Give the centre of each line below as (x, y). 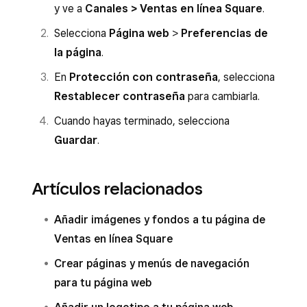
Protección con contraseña (144, 77)
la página (78, 52)
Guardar (76, 140)
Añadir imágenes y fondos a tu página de (160, 220)
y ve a (70, 9)
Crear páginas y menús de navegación (152, 263)
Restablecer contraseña (120, 96)
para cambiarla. (222, 96)
